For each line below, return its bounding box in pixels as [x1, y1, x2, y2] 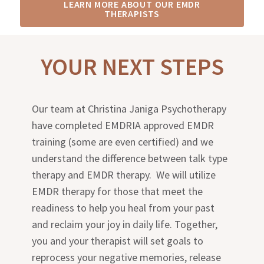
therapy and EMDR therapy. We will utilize [32, 168, 216, 182]
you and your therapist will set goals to [32, 234, 204, 248]
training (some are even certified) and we [32, 135, 214, 149]
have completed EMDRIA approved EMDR [32, 118, 214, 133]
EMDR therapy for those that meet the [32, 184, 203, 199]
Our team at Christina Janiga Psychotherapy [32, 102, 227, 116]
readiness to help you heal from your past [32, 201, 215, 215]
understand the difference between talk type [32, 151, 228, 166]
